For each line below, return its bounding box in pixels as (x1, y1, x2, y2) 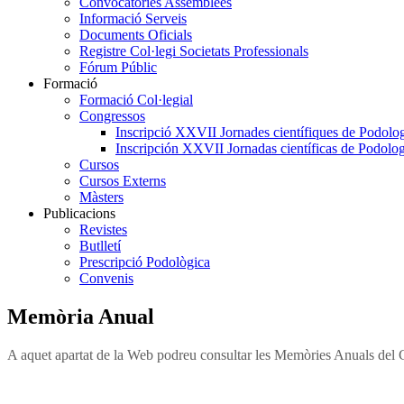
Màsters (79, 188, 124, 205)
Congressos (79, 107, 145, 124)
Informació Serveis (79, 10, 187, 26)
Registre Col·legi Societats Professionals (79, 42, 308, 59)
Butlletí (79, 237, 121, 253)
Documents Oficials (79, 26, 192, 42)
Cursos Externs (79, 172, 166, 188)
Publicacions (43, 205, 115, 221)
